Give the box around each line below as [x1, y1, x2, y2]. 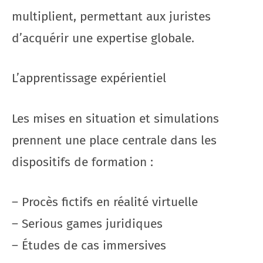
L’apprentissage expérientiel [12, 70, 166, 86]
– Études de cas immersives [12, 238, 166, 253]
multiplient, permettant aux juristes [12, 8, 211, 24]
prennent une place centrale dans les [12, 132, 217, 148]
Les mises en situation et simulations [12, 110, 219, 126]
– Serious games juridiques [12, 216, 163, 231]
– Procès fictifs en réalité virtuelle [12, 194, 198, 210]
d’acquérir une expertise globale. [12, 30, 194, 46]
